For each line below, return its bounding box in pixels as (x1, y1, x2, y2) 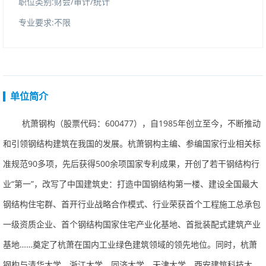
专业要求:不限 (18, 17, 71, 28)
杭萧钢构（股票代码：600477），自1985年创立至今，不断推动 (22, 118, 261, 129)
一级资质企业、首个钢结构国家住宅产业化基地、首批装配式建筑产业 (3, 218, 261, 230)
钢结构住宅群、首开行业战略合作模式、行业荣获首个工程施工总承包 (3, 198, 261, 210)
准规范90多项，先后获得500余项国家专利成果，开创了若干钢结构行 (3, 158, 259, 169)
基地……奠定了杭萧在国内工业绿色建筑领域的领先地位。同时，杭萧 (3, 239, 257, 250)
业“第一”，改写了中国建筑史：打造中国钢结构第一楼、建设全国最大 (3, 178, 258, 189)
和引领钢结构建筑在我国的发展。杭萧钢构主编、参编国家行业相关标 (3, 138, 261, 149)
